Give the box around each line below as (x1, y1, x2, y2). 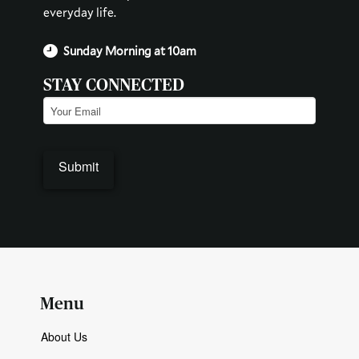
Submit (58, 157, 99, 176)
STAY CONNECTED (43, 76, 184, 94)
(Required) (72, 96, 130, 113)
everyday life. (43, 4, 116, 20)
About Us (41, 328, 88, 345)
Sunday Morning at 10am (63, 42, 196, 58)
